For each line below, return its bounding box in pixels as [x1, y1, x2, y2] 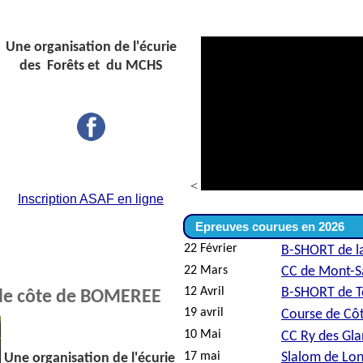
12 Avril [184, 285, 224, 298]
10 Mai [184, 328, 221, 341]
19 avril [184, 306, 224, 319]
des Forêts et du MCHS [19, 58, 163, 74]
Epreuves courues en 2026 [186, 220, 344, 233]
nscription [21, 192, 77, 206]
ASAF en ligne [79, 192, 164, 206]
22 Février [184, 242, 237, 255]
